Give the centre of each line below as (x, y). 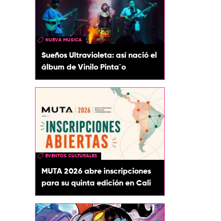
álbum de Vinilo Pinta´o (84, 67)
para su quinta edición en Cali (96, 184)
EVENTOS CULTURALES (71, 156)
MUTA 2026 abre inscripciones (96, 172)
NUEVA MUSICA (64, 40)
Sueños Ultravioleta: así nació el (99, 55)
